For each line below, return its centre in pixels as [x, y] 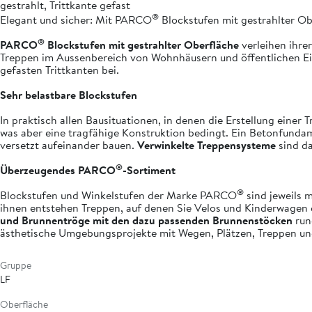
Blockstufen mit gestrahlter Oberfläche [142, 45]
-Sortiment [149, 170]
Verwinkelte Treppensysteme [206, 145]
